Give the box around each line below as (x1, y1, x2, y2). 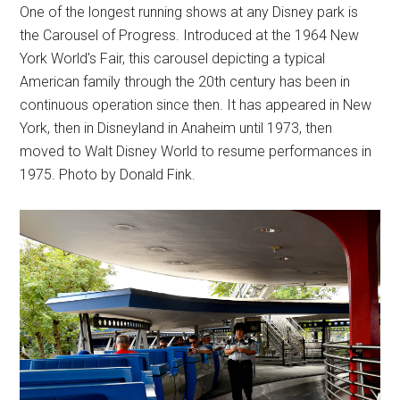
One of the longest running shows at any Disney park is (20, 4, 359, 21)
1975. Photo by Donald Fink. (20, 166, 196, 184)
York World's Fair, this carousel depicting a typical (20, 50, 326, 68)
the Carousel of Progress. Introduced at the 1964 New (20, 27, 360, 45)
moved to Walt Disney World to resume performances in (20, 143, 372, 161)
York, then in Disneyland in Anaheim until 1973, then (20, 120, 333, 137)
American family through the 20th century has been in (20, 73, 351, 91)
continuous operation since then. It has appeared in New (20, 96, 372, 114)
